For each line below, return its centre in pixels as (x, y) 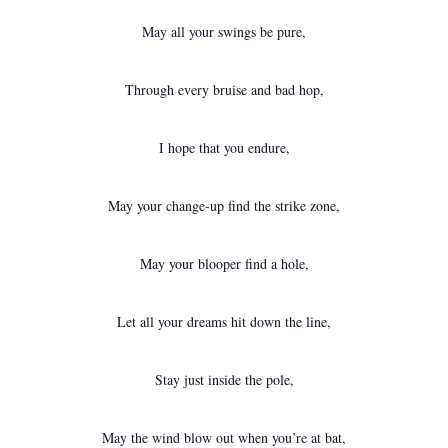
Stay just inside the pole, (224, 379)
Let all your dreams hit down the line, (224, 321)
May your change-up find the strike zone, (224, 205)
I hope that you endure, (224, 147)
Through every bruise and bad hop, (224, 89)
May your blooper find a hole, (224, 263)
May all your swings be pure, (224, 31)
